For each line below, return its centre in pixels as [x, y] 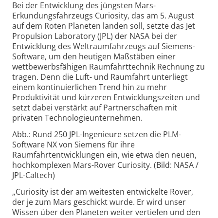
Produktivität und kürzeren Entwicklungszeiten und [106, 98]
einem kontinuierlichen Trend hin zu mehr [90, 87]
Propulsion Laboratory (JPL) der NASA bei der [95, 36]
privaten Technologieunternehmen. [77, 118]
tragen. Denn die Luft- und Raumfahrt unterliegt [100, 77]
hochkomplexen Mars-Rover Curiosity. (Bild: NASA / [105, 165]
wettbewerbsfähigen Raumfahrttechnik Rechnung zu [109, 67]
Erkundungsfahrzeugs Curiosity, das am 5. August [103, 16]
